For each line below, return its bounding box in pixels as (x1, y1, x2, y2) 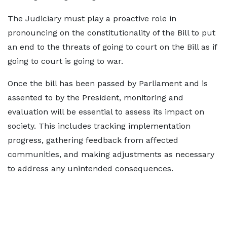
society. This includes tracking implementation (8, 121, 191, 131)
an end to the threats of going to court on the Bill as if (8, 42, 217, 52)
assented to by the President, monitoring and (8, 93, 183, 102)
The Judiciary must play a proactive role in (8, 14, 176, 23)
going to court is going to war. (8, 56, 123, 66)
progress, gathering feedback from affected (8, 135, 178, 145)
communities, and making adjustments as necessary (8, 149, 214, 159)
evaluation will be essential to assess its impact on (8, 107, 204, 117)
